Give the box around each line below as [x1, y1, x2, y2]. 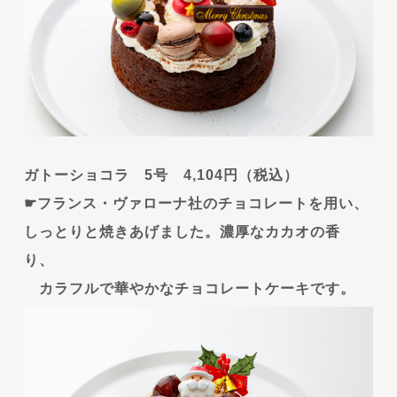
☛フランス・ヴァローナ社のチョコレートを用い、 [23, 196, 369, 212]
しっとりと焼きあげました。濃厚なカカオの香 [23, 224, 340, 240]
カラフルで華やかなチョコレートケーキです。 [23, 281, 355, 297]
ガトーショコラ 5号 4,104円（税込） [23, 167, 299, 183]
